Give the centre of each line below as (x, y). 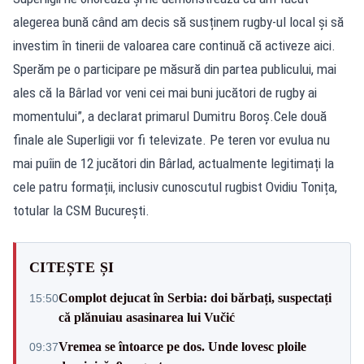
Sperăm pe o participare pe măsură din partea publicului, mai (175, 69)
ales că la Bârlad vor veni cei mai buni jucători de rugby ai (165, 92)
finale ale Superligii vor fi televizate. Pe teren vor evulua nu (171, 139)
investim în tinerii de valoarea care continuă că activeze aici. (174, 45)
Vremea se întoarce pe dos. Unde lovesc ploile (182, 346)
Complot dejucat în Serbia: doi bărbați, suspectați (195, 297)
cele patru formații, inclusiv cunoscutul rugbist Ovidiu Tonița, (175, 186)
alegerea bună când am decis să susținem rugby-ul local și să (178, 22)
